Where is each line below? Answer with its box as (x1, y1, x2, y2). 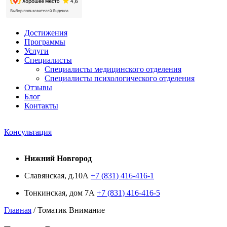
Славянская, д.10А (24, 171, 91, 180)
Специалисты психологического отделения (45, 74, 195, 83)
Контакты (24, 101, 58, 110)
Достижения (24, 28, 67, 37)
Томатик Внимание (37, 206, 105, 214)
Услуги (24, 47, 49, 55)
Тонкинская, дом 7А (24, 188, 97, 197)
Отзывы (24, 83, 52, 92)
